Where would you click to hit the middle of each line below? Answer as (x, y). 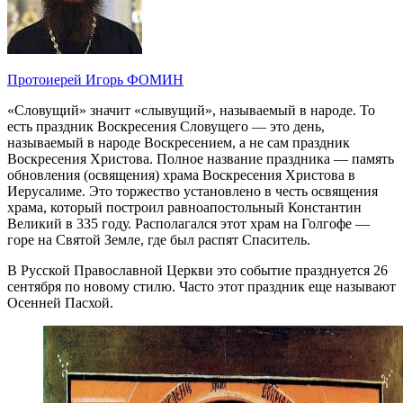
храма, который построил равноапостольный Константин (184, 207)
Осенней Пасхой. (60, 302)
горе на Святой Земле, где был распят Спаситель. (159, 239)
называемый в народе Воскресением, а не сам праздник (179, 142)
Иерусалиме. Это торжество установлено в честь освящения (193, 191)
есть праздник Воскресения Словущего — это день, (166, 126)
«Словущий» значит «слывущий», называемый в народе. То (191, 110)
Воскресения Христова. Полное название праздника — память (201, 158)
